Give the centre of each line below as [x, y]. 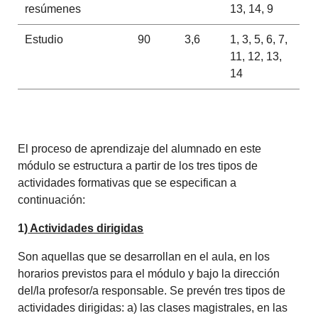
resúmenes [53, 9]
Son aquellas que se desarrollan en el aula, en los [144, 256]
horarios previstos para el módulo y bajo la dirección [149, 273]
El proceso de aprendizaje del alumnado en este [140, 148]
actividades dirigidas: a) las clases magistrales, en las [153, 307]
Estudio [44, 39]
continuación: [52, 199]
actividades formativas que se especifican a [127, 182]
